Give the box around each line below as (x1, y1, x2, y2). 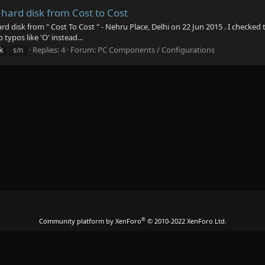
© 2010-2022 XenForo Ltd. (147, 216, 227, 225)
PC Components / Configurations (98, 44, 215, 56)
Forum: (70, 44, 98, 56)
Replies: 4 (33, 44, 65, 56)
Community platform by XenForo (38, 216, 141, 225)
